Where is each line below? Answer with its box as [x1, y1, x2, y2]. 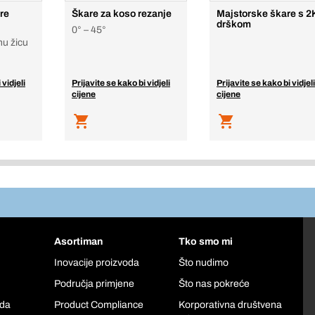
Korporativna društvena [179, 300, 283, 311]
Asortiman [53, 236, 103, 247]
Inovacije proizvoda [53, 257, 139, 269]
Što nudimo [179, 257, 229, 269]
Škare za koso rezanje [72, 8, 172, 19]
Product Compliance [53, 300, 143, 311]
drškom [217, 19, 251, 30]
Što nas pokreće [179, 278, 250, 290]
